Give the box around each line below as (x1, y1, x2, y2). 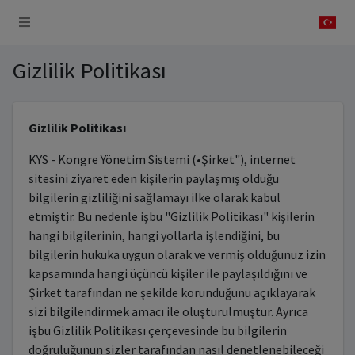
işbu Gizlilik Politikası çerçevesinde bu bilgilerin (28, 323, 287, 338)
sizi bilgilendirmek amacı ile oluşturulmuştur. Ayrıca (28, 303, 308, 319)
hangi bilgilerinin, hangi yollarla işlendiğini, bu (28, 227, 280, 243)
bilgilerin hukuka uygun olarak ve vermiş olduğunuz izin (28, 246, 326, 262)
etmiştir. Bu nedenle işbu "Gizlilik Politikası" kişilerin (28, 208, 315, 224)
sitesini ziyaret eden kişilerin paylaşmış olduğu (28, 170, 279, 186)
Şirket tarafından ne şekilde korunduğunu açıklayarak (28, 284, 315, 300)
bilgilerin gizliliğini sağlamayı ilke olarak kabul (28, 189, 281, 205)
